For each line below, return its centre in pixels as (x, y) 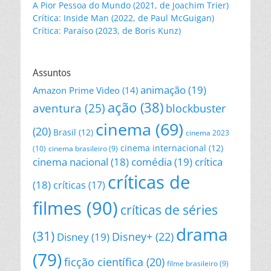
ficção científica (104, 262)
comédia (152, 162)
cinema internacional (163, 148)
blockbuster (196, 109)
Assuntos (52, 73)
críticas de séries (169, 210)
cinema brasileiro (78, 149)
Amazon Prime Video (76, 90)
